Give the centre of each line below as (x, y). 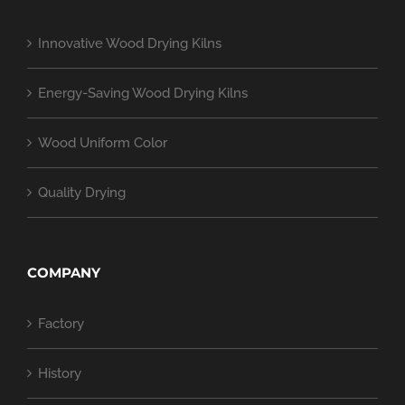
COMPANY (64, 273)
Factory (61, 324)
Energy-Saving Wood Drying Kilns (143, 94)
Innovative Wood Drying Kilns (130, 44)
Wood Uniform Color (103, 143)
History (60, 374)
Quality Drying (82, 193)
